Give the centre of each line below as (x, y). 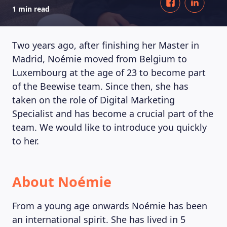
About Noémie (62, 182)
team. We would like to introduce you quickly (109, 127)
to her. (26, 141)
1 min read (31, 9)
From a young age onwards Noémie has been (110, 206)
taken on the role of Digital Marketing (93, 100)
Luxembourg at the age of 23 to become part (109, 72)
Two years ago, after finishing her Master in (106, 45)
